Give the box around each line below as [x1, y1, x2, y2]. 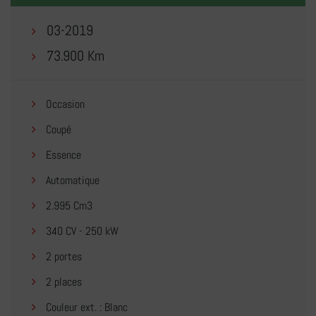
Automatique [43, 173, 99, 188]
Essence [43, 147, 81, 163]
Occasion [43, 97, 85, 112]
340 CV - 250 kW [43, 224, 119, 239]
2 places [43, 274, 82, 290]
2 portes [43, 249, 82, 265]
